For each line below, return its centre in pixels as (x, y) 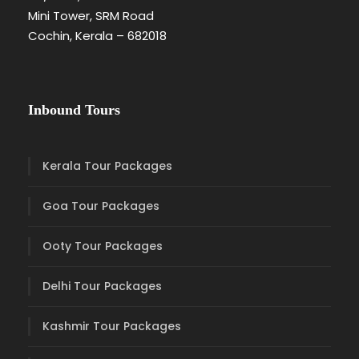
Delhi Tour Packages (102, 286)
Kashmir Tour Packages (112, 326)
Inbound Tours (74, 109)
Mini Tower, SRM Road (91, 15)
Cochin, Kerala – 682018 (97, 35)
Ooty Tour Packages (103, 246)
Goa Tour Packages (101, 206)
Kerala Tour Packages (107, 165)
